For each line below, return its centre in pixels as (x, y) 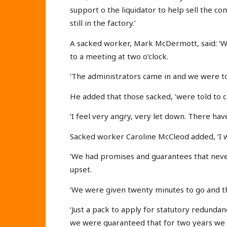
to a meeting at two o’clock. (119, 56)
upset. (81, 169)
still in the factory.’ (103, 23)
